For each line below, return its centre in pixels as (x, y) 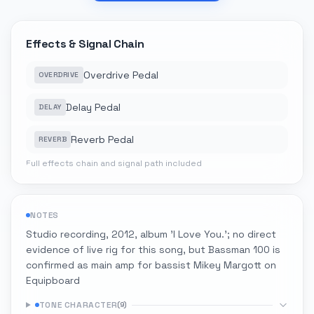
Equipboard (53, 280)
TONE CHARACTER (78, 305)
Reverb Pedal (102, 139)
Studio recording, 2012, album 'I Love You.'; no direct (151, 234)
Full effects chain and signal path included (114, 163)
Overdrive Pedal (121, 75)
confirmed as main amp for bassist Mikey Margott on (151, 265)
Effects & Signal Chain (85, 44)
